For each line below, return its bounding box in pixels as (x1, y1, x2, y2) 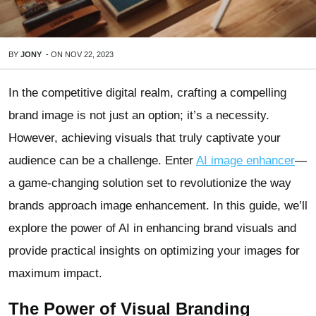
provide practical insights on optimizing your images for (8, 244, 300, 257)
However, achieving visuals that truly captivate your (8, 131, 281, 145)
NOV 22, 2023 (65, 50, 114, 59)
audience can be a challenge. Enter (8, 154, 196, 167)
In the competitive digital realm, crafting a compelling (8, 86, 286, 99)
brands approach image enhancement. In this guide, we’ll (8, 199, 308, 212)
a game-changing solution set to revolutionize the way (8, 176, 291, 190)
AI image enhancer (196, 154, 295, 167)
